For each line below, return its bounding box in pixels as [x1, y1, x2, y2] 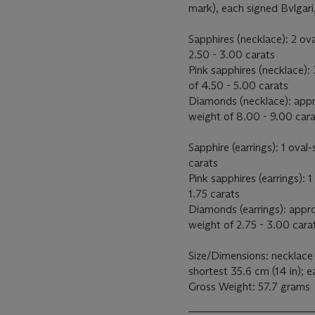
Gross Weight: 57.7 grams [188, 280, 310, 293]
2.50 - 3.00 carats [188, 48, 275, 61]
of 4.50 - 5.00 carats [188, 79, 288, 92]
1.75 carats [188, 187, 240, 200]
